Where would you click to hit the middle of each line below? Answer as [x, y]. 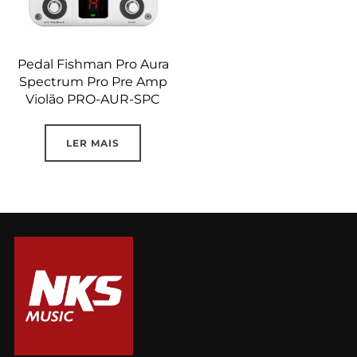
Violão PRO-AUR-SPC [93, 100]
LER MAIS [93, 143]
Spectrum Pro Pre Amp [93, 82]
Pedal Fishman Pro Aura [93, 65]
